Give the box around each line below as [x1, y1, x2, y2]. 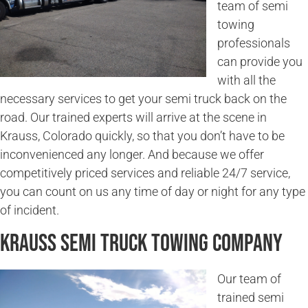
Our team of [217, 271, 281, 286]
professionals [217, 36, 290, 51]
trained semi [217, 289, 284, 305]
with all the [217, 73, 276, 88]
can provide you [217, 54, 302, 69]
